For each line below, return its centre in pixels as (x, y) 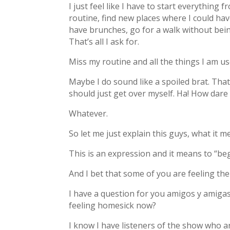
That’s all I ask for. (104, 42)
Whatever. (89, 114)
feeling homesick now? (113, 206)
